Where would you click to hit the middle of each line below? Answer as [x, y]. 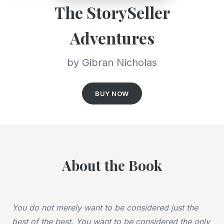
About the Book [112, 165]
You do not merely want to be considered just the [105, 207]
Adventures [112, 37]
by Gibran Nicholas [112, 62]
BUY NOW [112, 93]
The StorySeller [112, 12]
